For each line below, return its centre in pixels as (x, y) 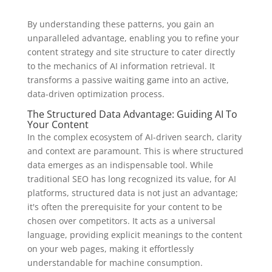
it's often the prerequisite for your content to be (124, 207)
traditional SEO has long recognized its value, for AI (131, 179)
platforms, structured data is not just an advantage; (132, 193)
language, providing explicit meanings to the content (134, 235)
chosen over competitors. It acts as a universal (121, 221)
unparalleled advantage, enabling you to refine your (133, 38)
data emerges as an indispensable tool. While (120, 165)
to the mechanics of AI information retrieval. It (121, 66)
